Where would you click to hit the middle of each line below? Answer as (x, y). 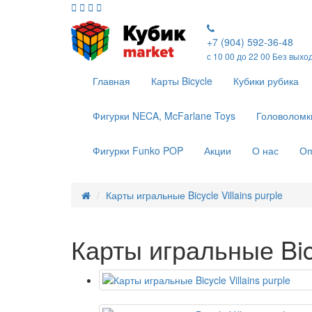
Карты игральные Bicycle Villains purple (194, 195)
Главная (111, 81)
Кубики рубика (266, 81)
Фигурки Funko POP (138, 150)
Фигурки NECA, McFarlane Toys (164, 116)
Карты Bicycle (182, 81)
